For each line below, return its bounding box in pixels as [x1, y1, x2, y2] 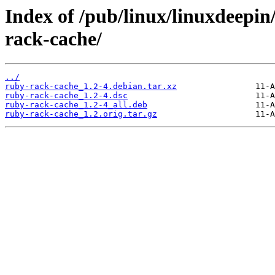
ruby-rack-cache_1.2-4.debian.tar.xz [5, 82, 177, 91]
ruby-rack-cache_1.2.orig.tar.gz [5, 109, 157, 119]
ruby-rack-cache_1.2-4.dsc [5, 91, 128, 101]
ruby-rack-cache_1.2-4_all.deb [5, 100, 147, 110]
